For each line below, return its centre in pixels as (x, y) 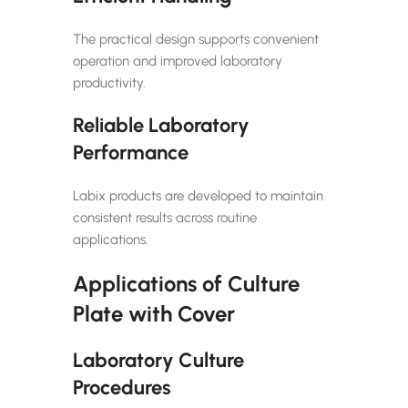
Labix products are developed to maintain (198, 195)
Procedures (122, 387)
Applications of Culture (186, 283)
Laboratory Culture (158, 360)
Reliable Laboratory (161, 125)
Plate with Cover (154, 313)
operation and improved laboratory (178, 61)
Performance (131, 152)
